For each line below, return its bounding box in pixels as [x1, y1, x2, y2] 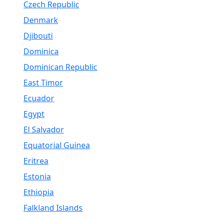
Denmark [23, 15, 58, 25]
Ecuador [23, 93, 54, 104]
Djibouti [23, 30, 53, 41]
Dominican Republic [23, 62, 97, 72]
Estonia [23, 171, 51, 182]
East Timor [23, 77, 63, 88]
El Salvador [23, 124, 64, 135]
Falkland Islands [23, 202, 83, 213]
